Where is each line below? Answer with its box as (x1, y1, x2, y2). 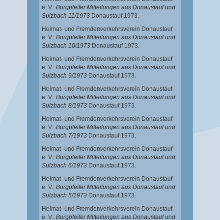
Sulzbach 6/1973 (42, 162, 87, 169)
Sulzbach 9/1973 (42, 72, 87, 80)
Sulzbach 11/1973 (42, 12, 90, 20)
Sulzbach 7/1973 (42, 132, 87, 139)
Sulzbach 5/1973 (42, 192, 87, 199)
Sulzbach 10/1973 (42, 42, 90, 50)
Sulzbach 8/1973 (42, 102, 87, 110)
